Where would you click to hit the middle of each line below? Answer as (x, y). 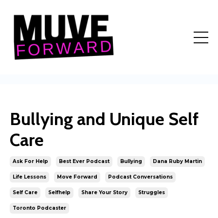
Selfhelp (59, 192)
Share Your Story (104, 192)
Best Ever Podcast (84, 161)
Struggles (152, 192)
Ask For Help (30, 161)
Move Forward (77, 177)
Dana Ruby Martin (177, 161)
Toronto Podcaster (39, 208)
